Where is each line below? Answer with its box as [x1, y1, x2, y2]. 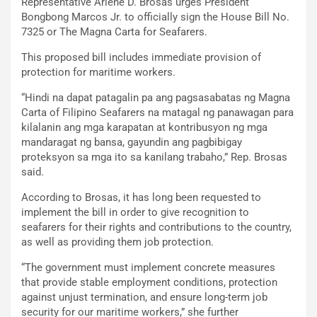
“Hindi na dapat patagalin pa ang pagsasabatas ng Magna [21, 91, 290, 104]
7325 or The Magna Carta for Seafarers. [21, 25, 207, 38]
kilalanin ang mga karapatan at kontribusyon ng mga [21, 120, 267, 134]
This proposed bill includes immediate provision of [21, 50, 261, 64]
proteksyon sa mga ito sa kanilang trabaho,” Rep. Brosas [21, 150, 287, 163]
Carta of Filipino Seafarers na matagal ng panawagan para [21, 105, 294, 119]
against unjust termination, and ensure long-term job [21, 290, 267, 304]
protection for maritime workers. [21, 65, 175, 79]
